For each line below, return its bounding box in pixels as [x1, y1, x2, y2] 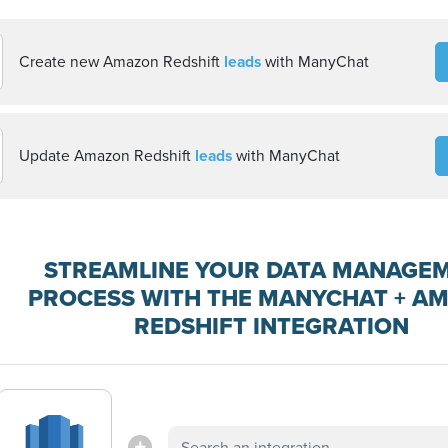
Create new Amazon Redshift [19, 50, 224, 73]
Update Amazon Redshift [19, 144, 195, 167]
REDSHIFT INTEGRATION [133, 309, 409, 344]
